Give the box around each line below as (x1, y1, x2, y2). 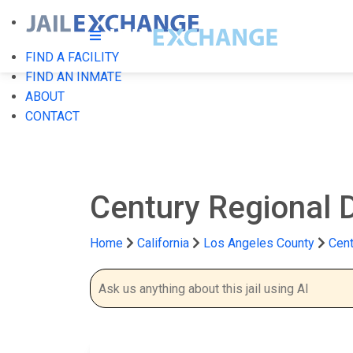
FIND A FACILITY (25, 50, 119, 65)
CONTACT (25, 109, 80, 124)
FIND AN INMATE (25, 69, 121, 84)
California (137, 236, 189, 251)
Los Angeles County (203, 236, 318, 251)
